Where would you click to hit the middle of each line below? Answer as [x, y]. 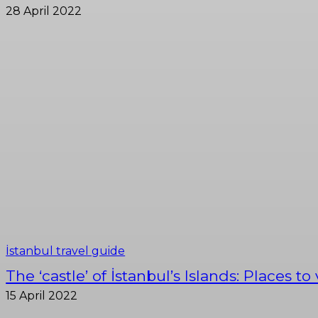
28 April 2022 [44, 11]
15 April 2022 [42, 295]
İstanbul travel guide [66, 251]
